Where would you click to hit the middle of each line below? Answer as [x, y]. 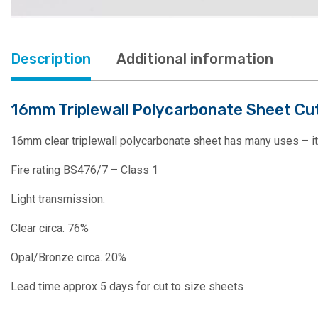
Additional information [195, 59]
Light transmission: [58, 199]
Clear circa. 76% [50, 228]
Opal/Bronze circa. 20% [68, 257]
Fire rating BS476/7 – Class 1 [84, 170]
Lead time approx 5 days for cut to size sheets [127, 286]
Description [51, 59]
